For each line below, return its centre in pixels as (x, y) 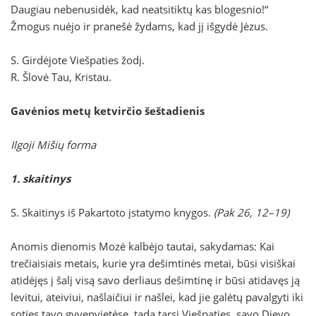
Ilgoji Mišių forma (53, 145)
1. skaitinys (41, 179)
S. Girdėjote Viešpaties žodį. (78, 60)
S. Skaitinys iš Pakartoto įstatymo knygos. (112, 213)
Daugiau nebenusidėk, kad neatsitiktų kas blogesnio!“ (139, 10)
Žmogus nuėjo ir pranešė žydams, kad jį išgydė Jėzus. (139, 26)
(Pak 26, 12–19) (251, 213)
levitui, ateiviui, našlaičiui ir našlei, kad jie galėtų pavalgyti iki (157, 297)
